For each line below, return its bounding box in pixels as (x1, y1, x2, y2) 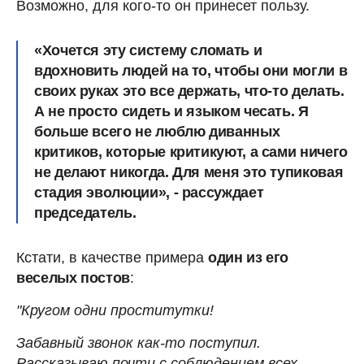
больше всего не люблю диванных (34, 123, 280, 141)
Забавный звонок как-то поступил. (16, 335, 261, 352)
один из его (208, 249, 289, 266)
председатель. (34, 205, 136, 222)
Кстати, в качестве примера (16, 249, 208, 266)
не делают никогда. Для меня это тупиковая (34, 164, 344, 181)
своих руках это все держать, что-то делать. (34, 83, 344, 100)
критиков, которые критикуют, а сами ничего (34, 144, 348, 161)
